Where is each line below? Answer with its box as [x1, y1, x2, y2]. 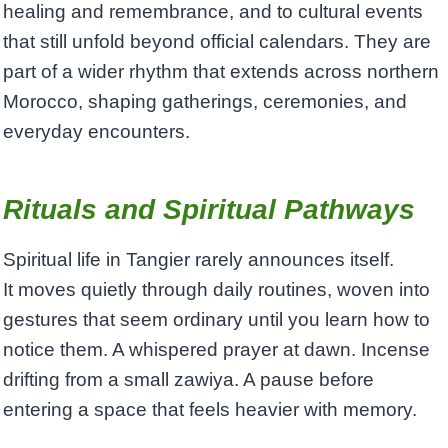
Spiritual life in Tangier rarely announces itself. [3, 249, 394, 271]
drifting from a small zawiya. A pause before [3, 369, 374, 391]
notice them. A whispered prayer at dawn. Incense [3, 339, 430, 361]
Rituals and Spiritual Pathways [3, 194, 415, 226]
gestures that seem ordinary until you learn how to [3, 309, 430, 331]
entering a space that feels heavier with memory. [3, 399, 417, 421]
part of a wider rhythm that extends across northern [3, 61, 439, 83]
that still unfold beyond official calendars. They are [3, 31, 431, 53]
